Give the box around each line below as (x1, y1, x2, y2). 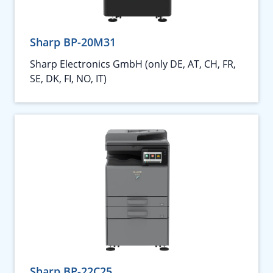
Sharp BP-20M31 (30, 35, 116, 49)
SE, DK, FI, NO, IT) (30, 72, 107, 85)
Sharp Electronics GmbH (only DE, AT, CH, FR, (30, 57, 236, 71)
